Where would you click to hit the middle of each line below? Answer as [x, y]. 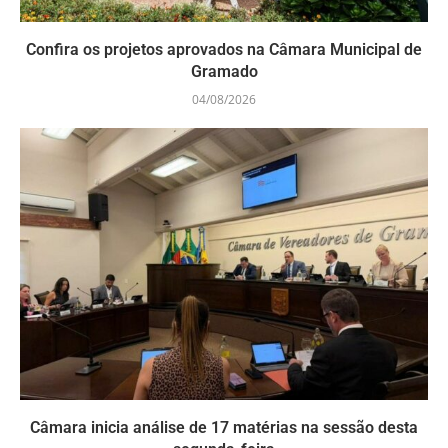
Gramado [224, 71]
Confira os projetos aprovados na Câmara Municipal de [224, 49]
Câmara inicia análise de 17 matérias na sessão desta [224, 427]
